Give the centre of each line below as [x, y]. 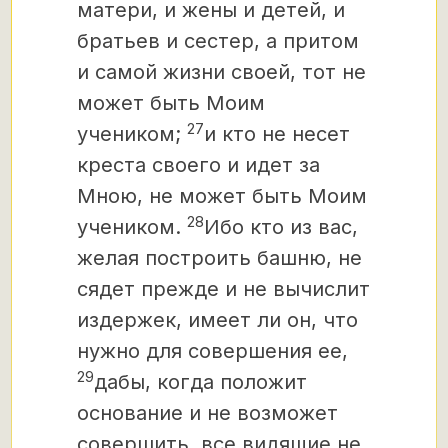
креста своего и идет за [198, 165]
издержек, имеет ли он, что [217, 320]
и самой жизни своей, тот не [221, 72]
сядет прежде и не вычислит [223, 289]
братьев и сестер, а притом [218, 41]
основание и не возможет [207, 413]
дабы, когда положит [200, 382]
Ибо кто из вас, [281, 227]
